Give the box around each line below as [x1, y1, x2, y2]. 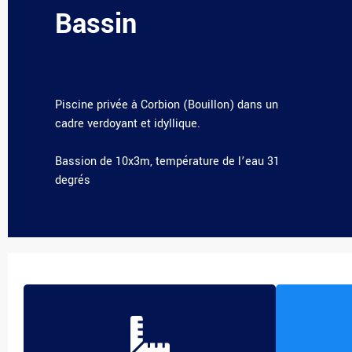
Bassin [55, 5, 137, 44]
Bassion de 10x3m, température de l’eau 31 [55, 153, 280, 170]
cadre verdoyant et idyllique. [55, 115, 203, 133]
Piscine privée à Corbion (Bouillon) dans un [55, 97, 278, 114]
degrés [55, 172, 90, 189]
